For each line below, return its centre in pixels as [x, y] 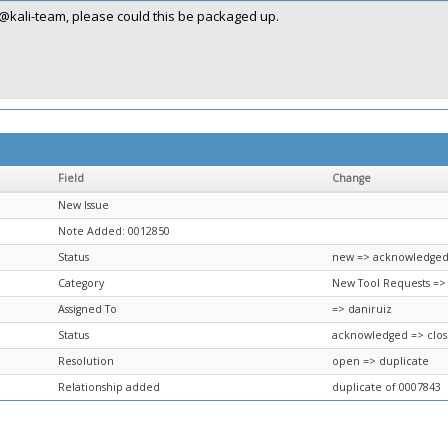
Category [81, 283]
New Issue [83, 205]
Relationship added [109, 387]
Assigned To [87, 309]
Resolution [86, 361]
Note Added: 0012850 [114, 231]
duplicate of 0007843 [386, 387]
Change [351, 178]
